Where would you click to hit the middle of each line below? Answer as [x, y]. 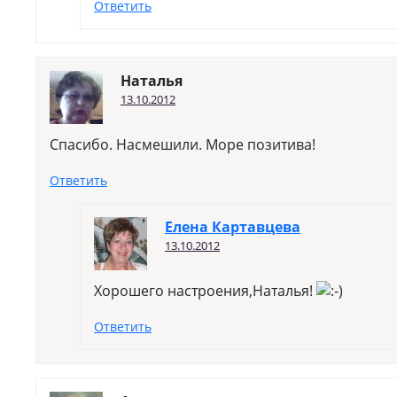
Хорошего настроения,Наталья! [205, 291]
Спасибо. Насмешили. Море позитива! [183, 144]
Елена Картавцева [233, 227]
